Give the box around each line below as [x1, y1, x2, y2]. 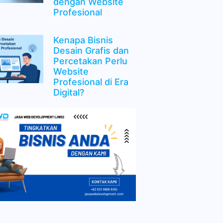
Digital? [53, 87, 84, 98]
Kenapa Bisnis [53, 34, 113, 45]
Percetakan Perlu [53, 55, 127, 66]
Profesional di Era [53, 76, 128, 87]
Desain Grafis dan [53, 45, 129, 56]
